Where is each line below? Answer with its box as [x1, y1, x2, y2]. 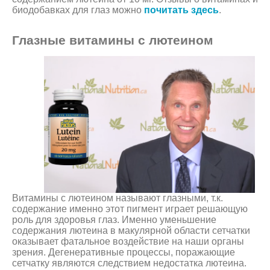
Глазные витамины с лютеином [12, 33, 213, 47]
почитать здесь [144, 4, 219, 15]
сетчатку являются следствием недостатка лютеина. [12, 258, 246, 269]
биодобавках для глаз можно [12, 4, 144, 15]
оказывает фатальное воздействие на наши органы [12, 236, 244, 247]
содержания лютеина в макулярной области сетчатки [12, 225, 250, 236]
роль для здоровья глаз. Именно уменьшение [12, 215, 216, 225]
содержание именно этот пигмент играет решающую [12, 204, 248, 215]
